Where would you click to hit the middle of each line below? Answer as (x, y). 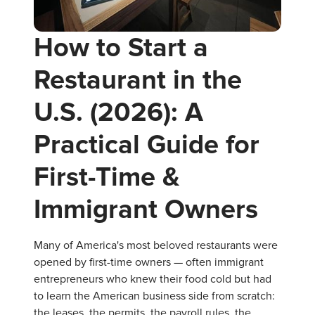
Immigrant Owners (146, 209)
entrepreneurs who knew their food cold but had (153, 279)
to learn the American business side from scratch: (154, 296)
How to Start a (121, 47)
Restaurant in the (138, 80)
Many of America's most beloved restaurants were (156, 245)
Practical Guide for (147, 144)
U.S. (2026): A (118, 112)
